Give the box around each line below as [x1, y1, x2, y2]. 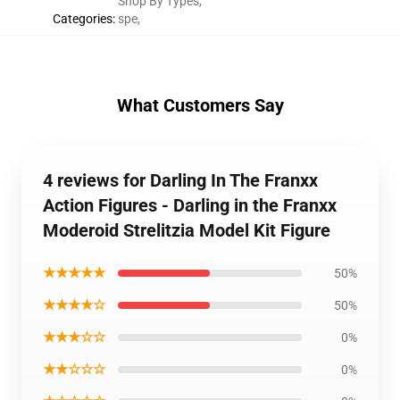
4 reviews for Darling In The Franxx [43, 170, 318, 191]
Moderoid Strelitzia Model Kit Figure [43, 220, 330, 241]
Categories [52, 12, 112, 26]
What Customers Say [116, 95, 284, 116]
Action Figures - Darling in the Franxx [43, 195, 337, 216]
